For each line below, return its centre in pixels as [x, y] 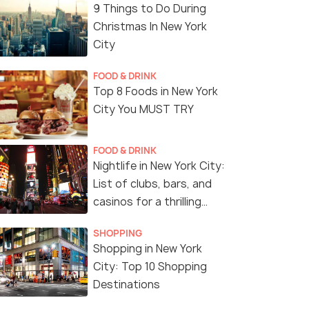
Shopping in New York [148, 249]
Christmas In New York [150, 27]
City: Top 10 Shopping [150, 267]
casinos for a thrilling [147, 202]
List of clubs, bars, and [152, 184]
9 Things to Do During [150, 9]
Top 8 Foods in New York [156, 92]
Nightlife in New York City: [159, 166]
